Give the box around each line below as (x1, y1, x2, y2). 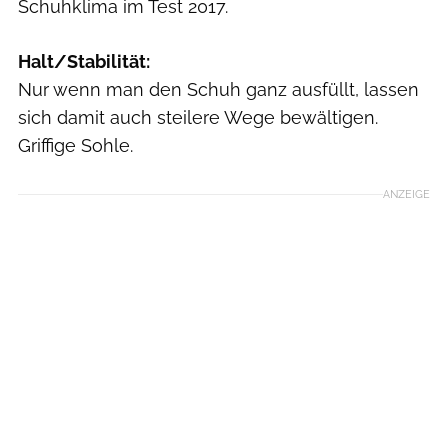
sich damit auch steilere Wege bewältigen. (18, 107, 378, 129)
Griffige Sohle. (18, 135, 133, 157)
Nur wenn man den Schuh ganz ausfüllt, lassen (18, 79, 419, 101)
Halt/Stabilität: (18, 51, 150, 73)
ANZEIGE (383, 187, 430, 202)
